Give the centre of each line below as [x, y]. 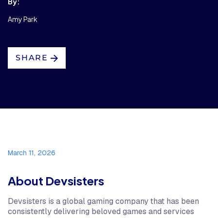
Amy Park [23, 19]
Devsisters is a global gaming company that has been [103, 201]
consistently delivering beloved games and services [101, 211]
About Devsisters [57, 181]
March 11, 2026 [32, 153]
